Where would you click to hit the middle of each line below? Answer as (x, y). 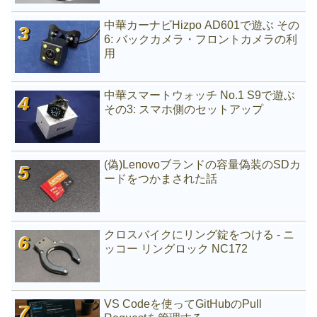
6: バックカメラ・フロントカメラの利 (201, 40)
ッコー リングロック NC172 (176, 248)
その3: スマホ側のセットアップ (184, 109)
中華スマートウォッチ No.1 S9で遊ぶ (200, 95)
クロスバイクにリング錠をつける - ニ (200, 234)
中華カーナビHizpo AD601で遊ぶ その (202, 25)
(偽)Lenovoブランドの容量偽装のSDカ (203, 165)
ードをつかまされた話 (161, 179)
